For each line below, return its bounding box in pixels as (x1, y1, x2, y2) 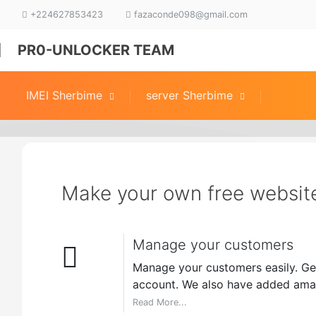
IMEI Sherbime (26, 88, 103, 103)
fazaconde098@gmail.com (131, 8, 248, 20)
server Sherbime (146, 88, 233, 103)
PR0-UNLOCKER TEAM (18, 42, 174, 59)
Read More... (132, 296, 187, 308)
